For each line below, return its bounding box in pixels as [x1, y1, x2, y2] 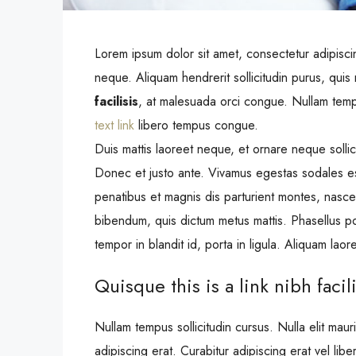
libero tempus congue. [134, 115, 258, 134]
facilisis [95, 91, 138, 110]
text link [95, 115, 134, 134]
